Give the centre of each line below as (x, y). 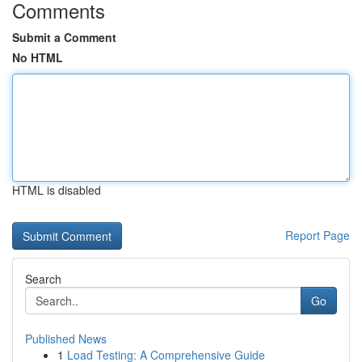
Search (43, 279)
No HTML (38, 57)
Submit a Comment (64, 37)
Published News (66, 339)
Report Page (318, 235)
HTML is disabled (57, 190)
